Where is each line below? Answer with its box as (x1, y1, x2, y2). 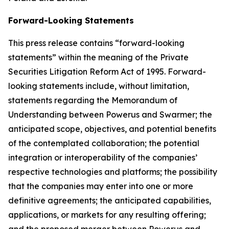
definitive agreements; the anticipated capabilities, (8, 195, 211, 205)
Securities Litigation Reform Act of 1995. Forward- (8, 66, 206, 77)
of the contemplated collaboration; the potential (8, 138, 199, 148)
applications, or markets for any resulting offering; (8, 209, 206, 220)
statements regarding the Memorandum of (8, 95, 177, 105)
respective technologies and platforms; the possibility (8, 166, 217, 177)
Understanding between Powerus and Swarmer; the (8, 109, 212, 120)
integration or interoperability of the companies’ (8, 152, 197, 163)
